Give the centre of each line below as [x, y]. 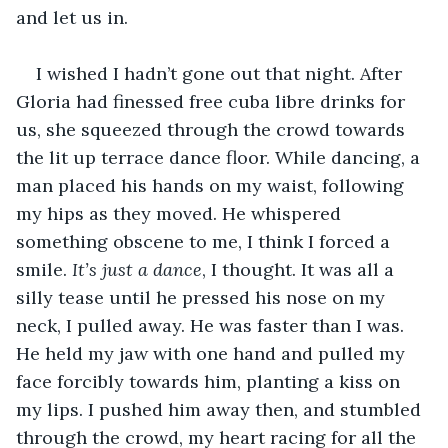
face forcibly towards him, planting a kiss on [210, 381]
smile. [44, 269]
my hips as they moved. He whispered [181, 213]
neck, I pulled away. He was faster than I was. [212, 325]
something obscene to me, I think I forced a [205, 241]
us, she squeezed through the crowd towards [213, 129]
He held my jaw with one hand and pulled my [213, 353]
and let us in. [72, 17]
